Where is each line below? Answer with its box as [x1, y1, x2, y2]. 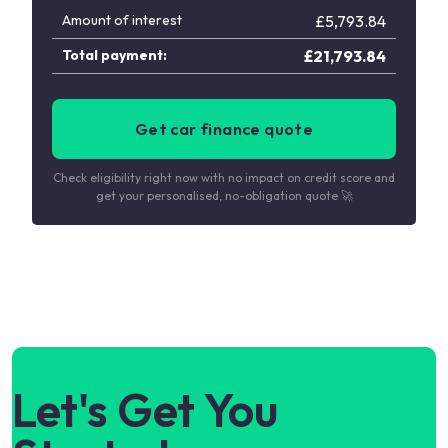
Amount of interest [62, 11, 182, 29]
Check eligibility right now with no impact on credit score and [53, 170, 395, 185]
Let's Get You [12, 381, 278, 439]
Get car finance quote [134, 119, 314, 139]
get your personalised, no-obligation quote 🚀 [95, 188, 353, 203]
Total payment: [62, 46, 167, 64]
